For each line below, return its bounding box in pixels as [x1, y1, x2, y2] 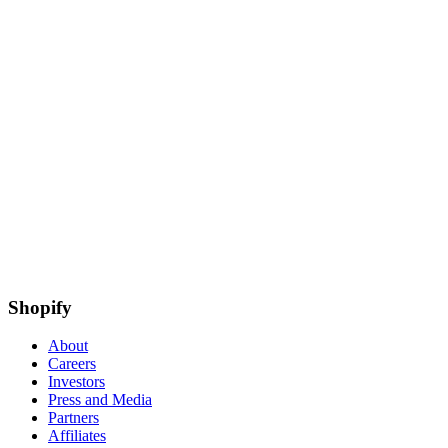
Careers [48, 355, 96, 373]
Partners [48, 409, 99, 427]
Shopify [8, 296, 72, 318]
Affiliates [48, 427, 106, 445]
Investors [48, 373, 105, 391]
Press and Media [48, 391, 152, 409]
